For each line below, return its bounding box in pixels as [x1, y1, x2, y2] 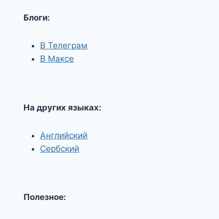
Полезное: [23, 192, 66, 202]
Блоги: [23, 13, 50, 22]
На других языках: [23, 102, 101, 112]
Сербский [40, 143, 79, 153]
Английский [40, 130, 88, 140]
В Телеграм [40, 41, 88, 50]
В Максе [40, 54, 74, 64]
